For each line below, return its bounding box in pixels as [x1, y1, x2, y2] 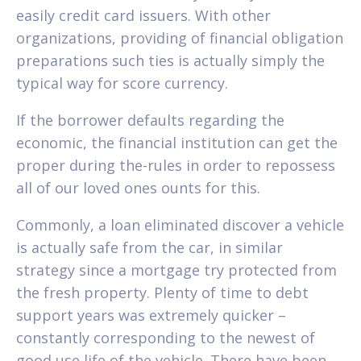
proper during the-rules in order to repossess [16, 155, 335, 175]
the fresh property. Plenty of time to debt [16, 282, 309, 302]
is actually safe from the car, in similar [16, 237, 283, 257]
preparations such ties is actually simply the [16, 50, 325, 70]
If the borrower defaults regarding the [16, 110, 284, 130]
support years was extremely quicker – [16, 305, 286, 325]
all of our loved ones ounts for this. [16, 177, 260, 197]
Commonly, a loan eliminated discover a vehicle [16, 214, 344, 234]
